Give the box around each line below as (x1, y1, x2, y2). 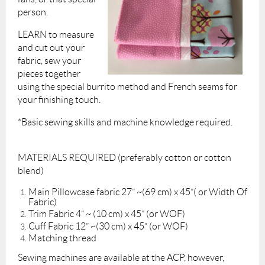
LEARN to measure (18, 29, 94, 40)
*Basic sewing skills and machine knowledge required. (18, 117, 232, 127)
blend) (18, 165, 44, 176)
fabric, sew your (18, 55, 81, 66)
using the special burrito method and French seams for (18, 81, 237, 92)
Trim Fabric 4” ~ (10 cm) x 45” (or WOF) (28, 209, 185, 219)
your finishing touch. (18, 94, 102, 105)
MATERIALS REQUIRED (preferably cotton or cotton (18, 152, 231, 163)
